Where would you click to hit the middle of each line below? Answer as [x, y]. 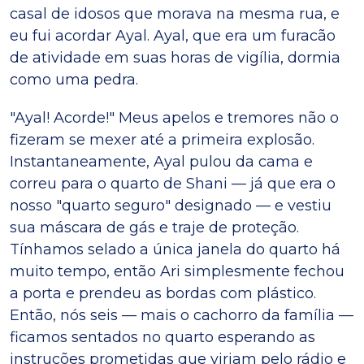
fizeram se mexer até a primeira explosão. [162, 139]
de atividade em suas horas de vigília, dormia [175, 57]
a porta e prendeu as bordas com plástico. [163, 293]
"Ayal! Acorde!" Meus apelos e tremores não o [174, 117]
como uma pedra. [74, 79]
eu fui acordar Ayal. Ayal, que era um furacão [173, 35]
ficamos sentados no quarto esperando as [162, 337]
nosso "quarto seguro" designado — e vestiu [171, 205]
